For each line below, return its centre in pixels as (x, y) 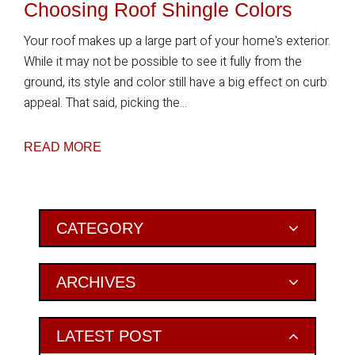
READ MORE (63, 147)
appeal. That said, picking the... (105, 103)
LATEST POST (109, 336)
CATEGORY (100, 228)
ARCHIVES (96, 282)
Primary (52, 222)
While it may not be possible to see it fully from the (163, 62)
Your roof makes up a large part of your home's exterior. (177, 41)
